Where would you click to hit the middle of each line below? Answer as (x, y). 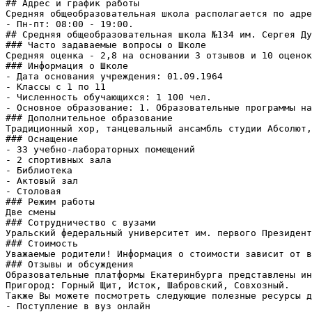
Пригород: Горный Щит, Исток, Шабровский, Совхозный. (148, 285)
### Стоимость (42, 243)
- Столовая (33, 191)
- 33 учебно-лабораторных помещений (100, 149)
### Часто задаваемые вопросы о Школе (106, 45)
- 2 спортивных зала (58, 159)
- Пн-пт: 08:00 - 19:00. (70, 24)
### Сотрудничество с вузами (81, 222)
